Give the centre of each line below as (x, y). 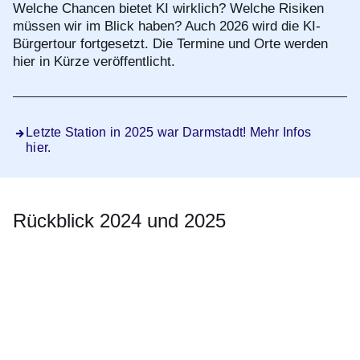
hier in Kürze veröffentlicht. (94, 62)
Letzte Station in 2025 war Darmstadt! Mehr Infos (168, 133)
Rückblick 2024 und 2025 (119, 221)
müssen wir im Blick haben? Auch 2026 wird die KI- (167, 27)
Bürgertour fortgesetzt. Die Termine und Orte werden (170, 44)
